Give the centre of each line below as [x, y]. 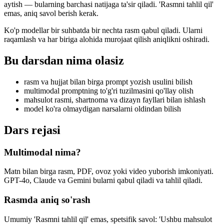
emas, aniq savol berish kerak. [51, 13]
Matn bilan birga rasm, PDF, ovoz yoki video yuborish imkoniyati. [109, 171]
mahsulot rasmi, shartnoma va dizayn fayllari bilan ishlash [115, 99]
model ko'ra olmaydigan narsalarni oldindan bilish [102, 108]
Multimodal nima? [42, 152]
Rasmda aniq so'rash [47, 200]
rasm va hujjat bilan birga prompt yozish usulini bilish [108, 81]
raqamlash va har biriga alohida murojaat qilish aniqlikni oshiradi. [107, 39]
